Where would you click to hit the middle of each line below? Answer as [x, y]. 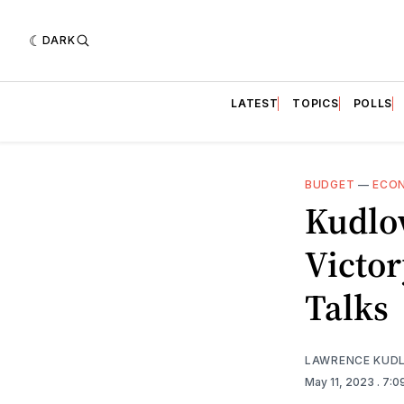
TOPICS [316, 103]
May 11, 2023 [341, 381]
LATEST [255, 103]
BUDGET [330, 184]
